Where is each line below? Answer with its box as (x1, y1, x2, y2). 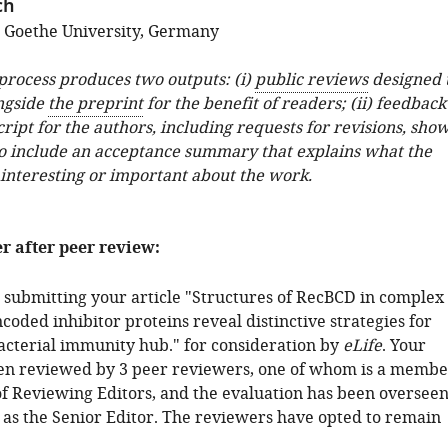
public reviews (254, 68, 368, 92)
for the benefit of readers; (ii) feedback (142, 92, 446, 116)
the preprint (47, 92, 143, 116)
